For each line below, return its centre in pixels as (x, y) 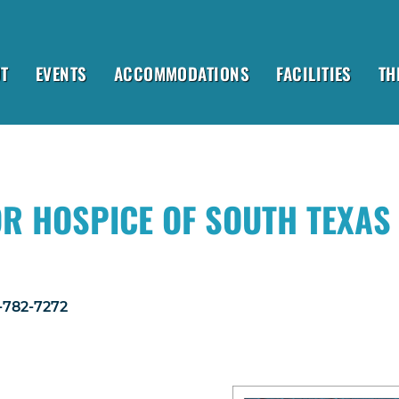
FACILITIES (314, 73)
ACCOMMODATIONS (182, 73)
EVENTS (61, 73)
